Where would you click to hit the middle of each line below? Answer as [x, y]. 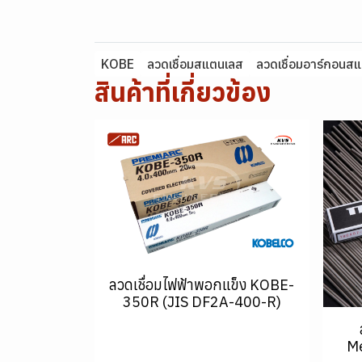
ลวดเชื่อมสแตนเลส [195, 64]
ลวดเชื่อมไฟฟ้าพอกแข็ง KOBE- [202, 284]
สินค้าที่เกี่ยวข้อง [183, 92]
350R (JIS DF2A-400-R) [202, 301]
